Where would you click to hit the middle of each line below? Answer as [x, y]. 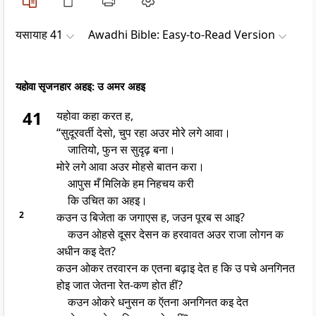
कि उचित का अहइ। [107, 201]
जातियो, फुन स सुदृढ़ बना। [121, 150]
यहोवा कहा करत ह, [95, 116]
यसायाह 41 [39, 35]
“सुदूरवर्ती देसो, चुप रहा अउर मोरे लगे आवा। [143, 133]
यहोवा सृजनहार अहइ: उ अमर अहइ [80, 86]
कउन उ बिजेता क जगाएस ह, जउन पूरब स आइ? [150, 218]
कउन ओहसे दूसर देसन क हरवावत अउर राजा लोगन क [175, 235]
